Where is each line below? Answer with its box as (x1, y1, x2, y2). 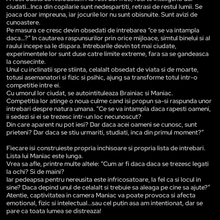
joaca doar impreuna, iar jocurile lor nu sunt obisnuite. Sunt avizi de (6, 10, 197, 19)
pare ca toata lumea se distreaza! (6, 206, 101, 215)
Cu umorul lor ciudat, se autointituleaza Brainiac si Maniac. (6, 88, 173, 97)
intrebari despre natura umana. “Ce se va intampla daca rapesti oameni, (6, 104, 211, 113)
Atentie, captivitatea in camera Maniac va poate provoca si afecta (6, 191, 195, 199)
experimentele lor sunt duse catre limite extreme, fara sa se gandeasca (6, 49, 209, 58)
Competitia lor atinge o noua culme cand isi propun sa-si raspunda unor (6, 96, 212, 105)
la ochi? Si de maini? (6, 167, 64, 176)
